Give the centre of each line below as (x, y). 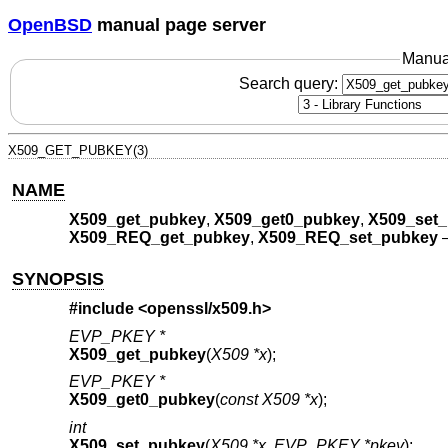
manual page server (179, 24)
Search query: (290, 83)
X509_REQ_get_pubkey (159, 238)
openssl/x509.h (204, 309)
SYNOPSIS (58, 278)
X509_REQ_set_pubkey (347, 238)
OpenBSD (50, 24)
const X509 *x (268, 400)
